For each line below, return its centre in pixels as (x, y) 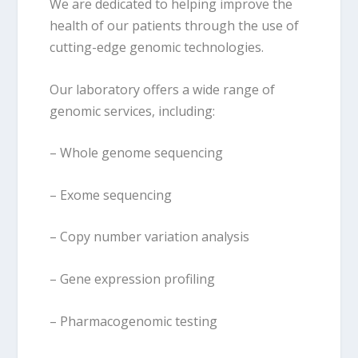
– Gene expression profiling (133, 278)
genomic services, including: (133, 111)
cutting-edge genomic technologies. (157, 47)
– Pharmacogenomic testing (134, 321)
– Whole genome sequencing (137, 153)
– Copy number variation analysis (150, 237)
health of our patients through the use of (175, 26)
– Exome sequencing (111, 195)
